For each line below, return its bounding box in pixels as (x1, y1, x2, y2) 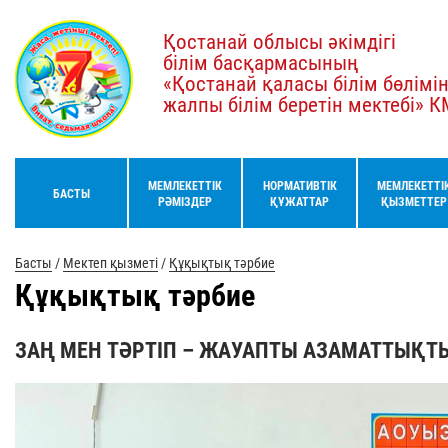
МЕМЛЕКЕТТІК (148, 179, 223, 193)
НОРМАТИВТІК (262, 179, 337, 193)
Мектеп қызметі (63, 255, 158, 271)
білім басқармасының (163, 51, 358, 75)
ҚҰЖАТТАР (270, 195, 329, 209)
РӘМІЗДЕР (158, 195, 213, 209)
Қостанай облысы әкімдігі (163, 30, 396, 54)
